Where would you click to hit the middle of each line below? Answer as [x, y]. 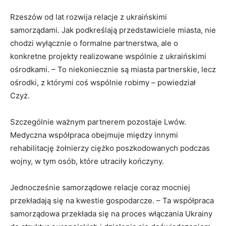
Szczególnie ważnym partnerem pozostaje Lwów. [98, 122]
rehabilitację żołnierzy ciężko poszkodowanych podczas [110, 148]
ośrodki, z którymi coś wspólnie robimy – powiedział [103, 82]
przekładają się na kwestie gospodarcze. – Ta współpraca [112, 200]
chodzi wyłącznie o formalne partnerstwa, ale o [94, 43]
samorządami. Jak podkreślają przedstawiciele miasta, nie [113, 30]
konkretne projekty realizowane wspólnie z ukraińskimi [108, 56]
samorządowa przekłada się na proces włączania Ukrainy [111, 213]
